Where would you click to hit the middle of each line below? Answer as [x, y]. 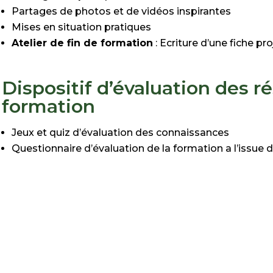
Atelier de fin [48, 43]
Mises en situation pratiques [82, 27]
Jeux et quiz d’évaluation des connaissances [121, 132]
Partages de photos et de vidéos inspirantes [122, 11]
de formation [119, 43]
